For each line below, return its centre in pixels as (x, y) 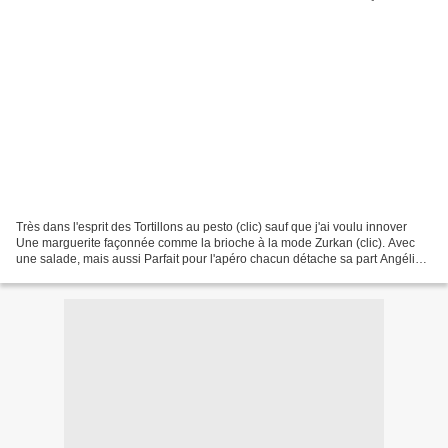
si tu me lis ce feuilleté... (80, 274)
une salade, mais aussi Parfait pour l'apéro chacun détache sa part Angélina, (224, 258)
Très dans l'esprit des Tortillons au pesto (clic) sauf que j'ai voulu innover (211, 226)
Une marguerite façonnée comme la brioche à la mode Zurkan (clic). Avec (215, 242)
